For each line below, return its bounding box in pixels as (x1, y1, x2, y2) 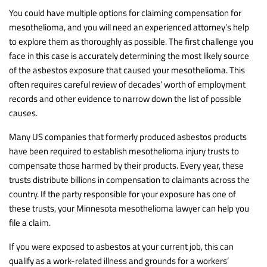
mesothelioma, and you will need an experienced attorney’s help (9, 20, 249, 34)
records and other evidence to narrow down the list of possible (9, 91, 241, 105)
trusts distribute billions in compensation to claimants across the (9, 172, 250, 187)
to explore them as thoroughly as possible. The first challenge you (9, 34, 253, 48)
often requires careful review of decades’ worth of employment (9, 77, 246, 91)
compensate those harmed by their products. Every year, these (9, 158, 244, 172)
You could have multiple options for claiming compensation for (9, 5, 241, 20)
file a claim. (9, 215, 51, 229)
